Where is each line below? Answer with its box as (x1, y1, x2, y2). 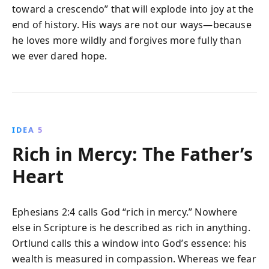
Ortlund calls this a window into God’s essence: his (12, 237, 247, 250)
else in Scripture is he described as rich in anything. (12, 221, 250, 234)
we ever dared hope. (12, 49, 107, 62)
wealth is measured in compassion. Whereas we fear (12, 252, 256, 265)
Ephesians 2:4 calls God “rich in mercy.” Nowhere (12, 205, 238, 219)
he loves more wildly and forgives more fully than (12, 34, 241, 47)
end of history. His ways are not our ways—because (12, 18, 252, 31)
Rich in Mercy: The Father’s (12, 142, 253, 166)
